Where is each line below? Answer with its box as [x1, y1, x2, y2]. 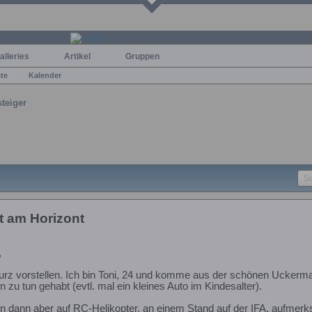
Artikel [64, 51, 91, 61]
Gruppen [125, 51, 159, 61]
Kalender [29, 70, 61, 79]
